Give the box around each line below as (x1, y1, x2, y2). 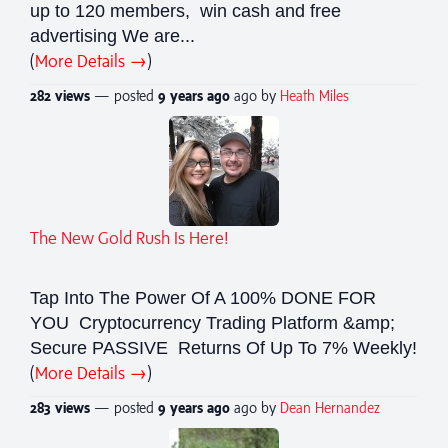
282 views (30, 86, 90, 104)
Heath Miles (280, 86, 349, 104)
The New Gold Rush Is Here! (30, 227, 229, 248)
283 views (30, 398, 90, 416)
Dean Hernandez (280, 398, 380, 416)
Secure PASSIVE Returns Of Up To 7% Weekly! (30, 337, 417, 358)
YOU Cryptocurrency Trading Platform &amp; (30, 312, 395, 333)
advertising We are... (30, 25, 195, 46)
